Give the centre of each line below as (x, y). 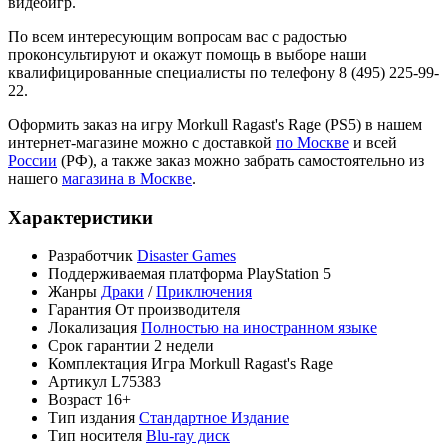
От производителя (177, 310)
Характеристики (80, 217)
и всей (373, 142)
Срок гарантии (99, 346)
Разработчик (90, 256)
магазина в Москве (127, 178)
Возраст (75, 400)
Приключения (204, 292)
